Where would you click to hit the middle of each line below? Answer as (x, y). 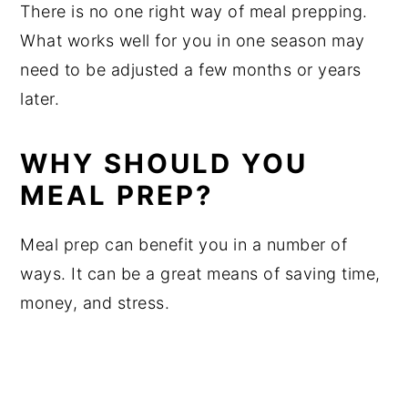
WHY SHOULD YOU (164, 163)
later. (40, 98)
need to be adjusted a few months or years (191, 69)
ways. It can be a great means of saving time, (200, 273)
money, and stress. (95, 302)
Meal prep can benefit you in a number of (184, 244)
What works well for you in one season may (193, 40)
